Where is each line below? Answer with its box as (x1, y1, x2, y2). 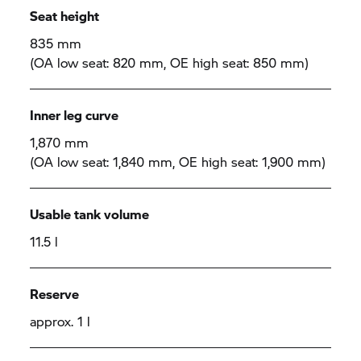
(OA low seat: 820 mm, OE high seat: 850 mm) (30, 53, 309, 72)
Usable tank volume (30, 205, 150, 223)
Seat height (30, 6, 100, 25)
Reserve (30, 284, 80, 303)
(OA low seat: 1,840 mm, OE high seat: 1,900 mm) (30, 152, 326, 171)
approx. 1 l (30, 312, 91, 330)
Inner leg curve (30, 106, 119, 124)
